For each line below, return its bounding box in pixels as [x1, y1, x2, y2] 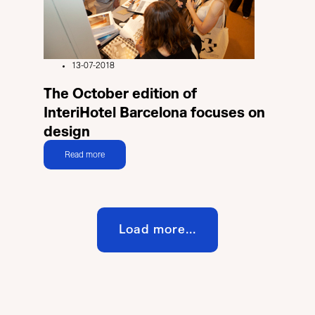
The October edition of [44, 86, 197, 102]
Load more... [119, 223, 196, 236]
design [44, 124, 90, 140]
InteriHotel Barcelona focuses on [44, 105, 265, 121]
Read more [65, 150, 105, 159]
